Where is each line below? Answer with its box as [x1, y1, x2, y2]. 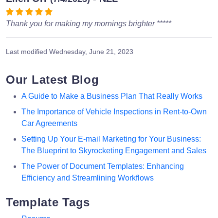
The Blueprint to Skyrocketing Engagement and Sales [21, 146, 206, 155]
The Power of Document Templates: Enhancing [21, 162, 184, 171]
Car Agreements [21, 119, 77, 128]
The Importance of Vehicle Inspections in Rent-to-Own [21, 108, 207, 116]
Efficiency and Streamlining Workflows [21, 174, 154, 182]
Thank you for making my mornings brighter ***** [6, 19, 171, 28]
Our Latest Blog [6, 73, 99, 87]
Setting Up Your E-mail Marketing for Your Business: [21, 135, 201, 144]
